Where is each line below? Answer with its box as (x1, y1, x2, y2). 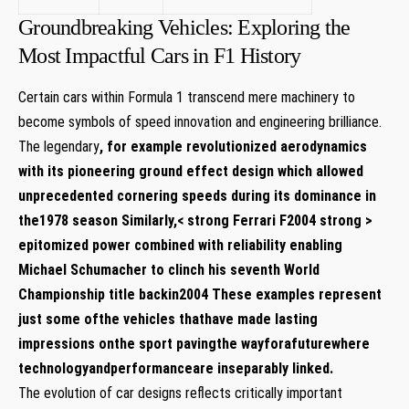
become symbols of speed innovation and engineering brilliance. (18, 112, 382, 131)
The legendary (18, 137, 100, 155)
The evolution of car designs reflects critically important (18, 383, 342, 402)
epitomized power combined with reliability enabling (18, 236, 342, 254)
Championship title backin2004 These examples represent (18, 285, 382, 303)
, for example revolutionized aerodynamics (100, 137, 367, 155)
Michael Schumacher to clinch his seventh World (18, 260, 320, 278)
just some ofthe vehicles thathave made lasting (18, 309, 318, 328)
